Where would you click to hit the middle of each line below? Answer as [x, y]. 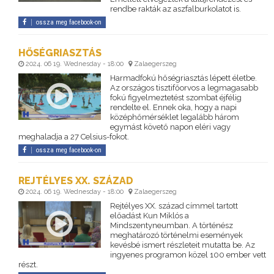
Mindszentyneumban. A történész [171, 226]
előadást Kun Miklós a [149, 216]
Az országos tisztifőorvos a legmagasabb [184, 88]
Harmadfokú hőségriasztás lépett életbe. [183, 78]
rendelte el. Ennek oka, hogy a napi [173, 108]
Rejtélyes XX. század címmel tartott [174, 206]
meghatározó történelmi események [176, 235]
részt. [28, 265]
